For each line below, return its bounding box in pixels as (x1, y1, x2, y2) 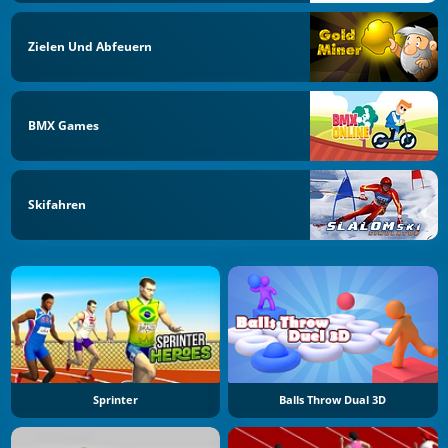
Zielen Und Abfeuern (28, 38, 152, 56)
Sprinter (92, 393, 138, 408)
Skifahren (28, 195, 86, 213)
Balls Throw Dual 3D (279, 393, 387, 408)
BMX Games (28, 116, 99, 134)
